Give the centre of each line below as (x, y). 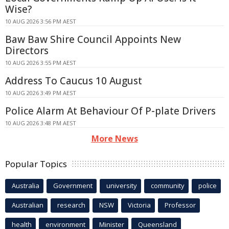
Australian (28, 205)
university (122, 185)
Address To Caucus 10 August (74, 81)
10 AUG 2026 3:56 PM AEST (41, 21)
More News (114, 138)
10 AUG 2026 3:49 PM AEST (41, 93)
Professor (180, 205)
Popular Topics (36, 164)
